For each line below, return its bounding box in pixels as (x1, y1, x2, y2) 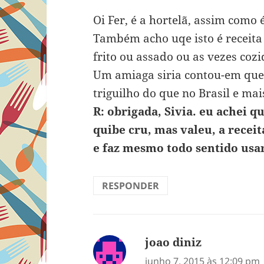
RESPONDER (102, 179, 160, 193)
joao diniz (145, 235, 202, 250)
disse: (202, 235, 232, 250)
